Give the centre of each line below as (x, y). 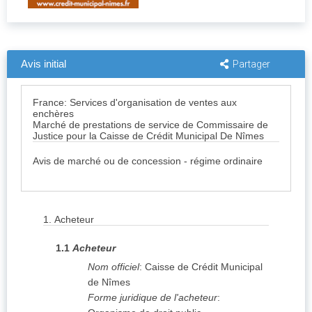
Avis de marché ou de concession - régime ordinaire (148, 161)
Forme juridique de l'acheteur (153, 298)
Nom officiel (114, 267)
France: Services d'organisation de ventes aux (135, 103)
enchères (53, 114)
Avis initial (44, 64)
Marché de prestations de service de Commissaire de (150, 125)
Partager (251, 64)
